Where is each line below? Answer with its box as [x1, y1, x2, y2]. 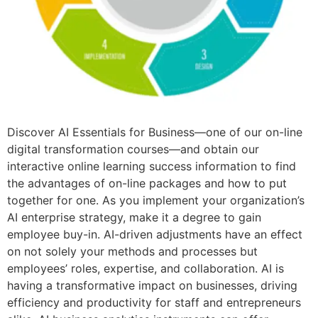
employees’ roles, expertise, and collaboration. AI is [7, 261, 284, 275]
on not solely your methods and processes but [7, 243, 258, 258]
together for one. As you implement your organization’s [7, 192, 305, 207]
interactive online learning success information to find [7, 158, 296, 173]
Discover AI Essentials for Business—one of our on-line [7, 124, 302, 139]
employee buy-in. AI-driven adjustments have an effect [7, 226, 302, 241]
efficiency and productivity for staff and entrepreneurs [7, 295, 301, 309]
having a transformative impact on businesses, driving [7, 278, 297, 292]
